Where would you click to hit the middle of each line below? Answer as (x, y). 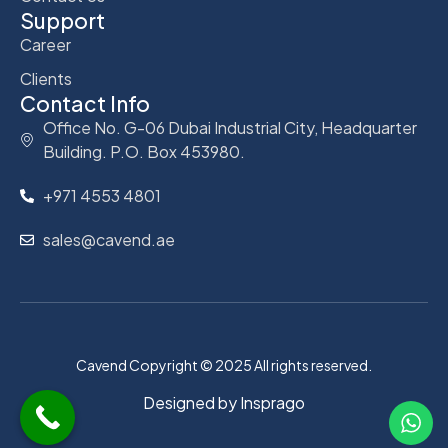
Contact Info (85, 104)
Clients (46, 79)
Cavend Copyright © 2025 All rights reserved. (224, 365)
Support (62, 21)
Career (45, 45)
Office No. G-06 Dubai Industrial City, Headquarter (229, 128)
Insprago (272, 403)
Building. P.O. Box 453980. (143, 152)
